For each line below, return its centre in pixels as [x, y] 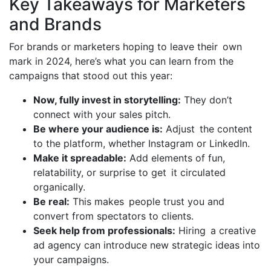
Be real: [51, 201]
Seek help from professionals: [104, 230]
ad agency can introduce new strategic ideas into [147, 245]
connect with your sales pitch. [102, 114]
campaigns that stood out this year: [91, 75]
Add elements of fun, [176, 158]
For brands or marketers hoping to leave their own [126, 46]
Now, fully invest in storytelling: [107, 100]
